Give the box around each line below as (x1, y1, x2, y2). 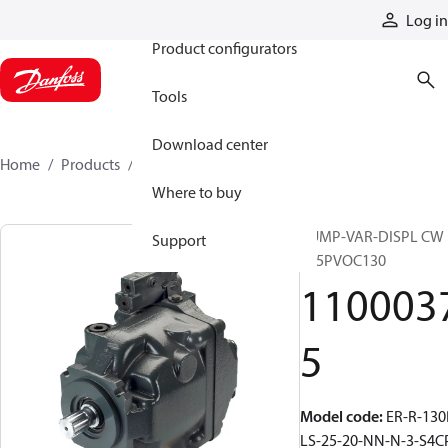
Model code (300, 406, 379, 426)
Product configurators (152, 38, 297, 58)
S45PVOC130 (300, 250, 386, 270)
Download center (152, 134, 268, 154)
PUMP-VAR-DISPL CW (300, 226, 444, 246)
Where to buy (152, 182, 242, 202)
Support (152, 230, 206, 250)
